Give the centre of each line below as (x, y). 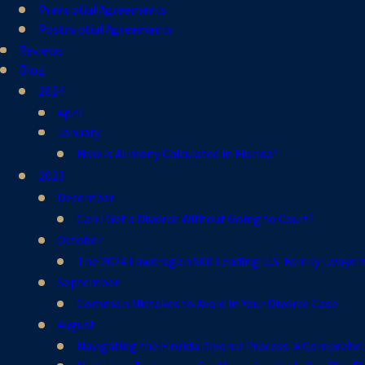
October (80, 240)
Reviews (41, 50)
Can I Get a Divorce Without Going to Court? (195, 219)
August (76, 324)
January (79, 132)
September (88, 282)
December (86, 197)
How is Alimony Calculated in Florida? (177, 154)
